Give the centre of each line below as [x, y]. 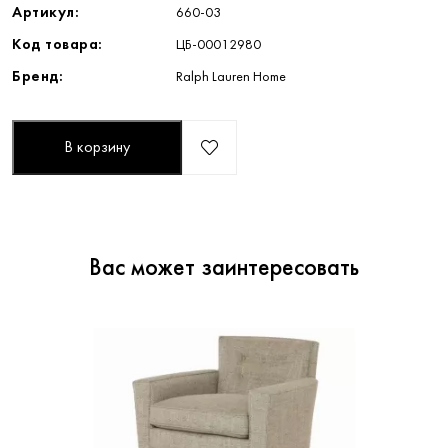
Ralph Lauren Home [231, 77]
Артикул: [45, 12]
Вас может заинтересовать [224, 268]
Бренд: [37, 76]
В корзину [97, 147]
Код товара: [57, 44]
